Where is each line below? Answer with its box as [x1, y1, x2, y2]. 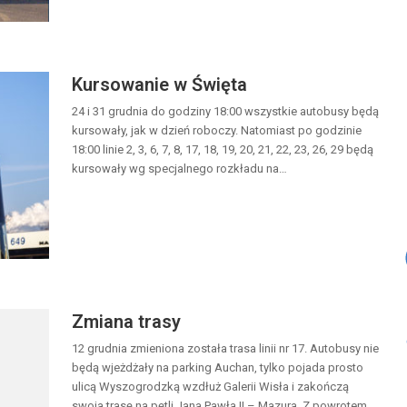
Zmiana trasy [72, 310, 181, 333]
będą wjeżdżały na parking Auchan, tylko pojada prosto [72, 360, 363, 374]
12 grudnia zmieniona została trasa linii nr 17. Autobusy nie [72, 341, 379, 355]
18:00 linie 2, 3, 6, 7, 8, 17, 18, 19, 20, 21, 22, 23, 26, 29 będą [72, 142, 373, 156]
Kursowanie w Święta [72, 73, 247, 95]
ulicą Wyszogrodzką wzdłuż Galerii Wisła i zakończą [72, 379, 349, 393]
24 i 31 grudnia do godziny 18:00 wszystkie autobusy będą [72, 104, 379, 118]
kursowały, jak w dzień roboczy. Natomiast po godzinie [72, 123, 362, 137]
